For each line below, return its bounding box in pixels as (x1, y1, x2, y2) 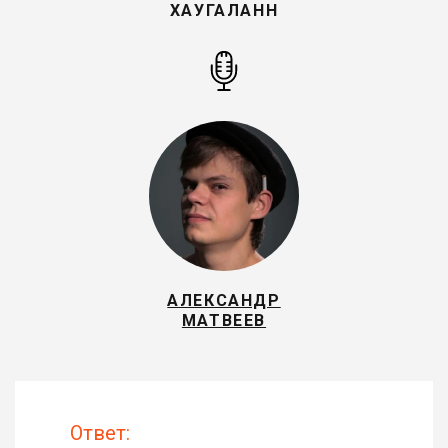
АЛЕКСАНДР (167, 291, 281, 310)
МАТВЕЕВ (181, 311, 267, 330)
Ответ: (70, 421, 130, 445)
